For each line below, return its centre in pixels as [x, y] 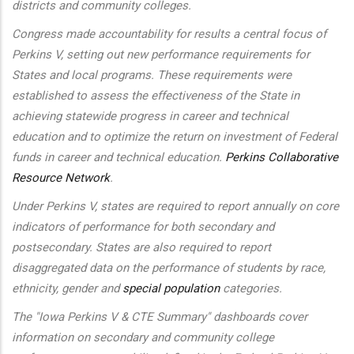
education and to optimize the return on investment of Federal [175, 137]
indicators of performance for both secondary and [143, 227]
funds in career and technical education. [119, 157]
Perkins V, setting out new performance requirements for [161, 55]
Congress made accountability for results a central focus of [169, 34]
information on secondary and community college [143, 337]
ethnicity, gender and [67, 288]
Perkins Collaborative [282, 157]
